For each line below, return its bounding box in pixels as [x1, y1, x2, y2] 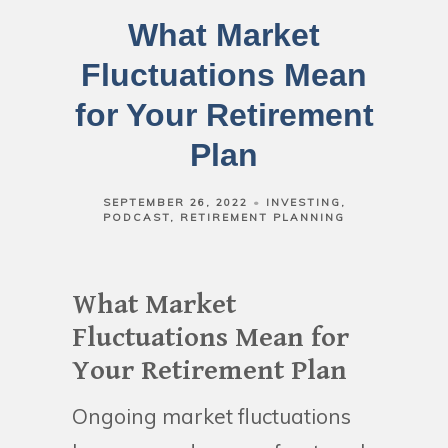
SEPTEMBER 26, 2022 [102, 195, 248, 209]
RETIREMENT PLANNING [180, 210, 345, 224]
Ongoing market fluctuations [72, 402, 351, 429]
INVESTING [265, 195, 341, 209]
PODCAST [103, 210, 170, 224]
